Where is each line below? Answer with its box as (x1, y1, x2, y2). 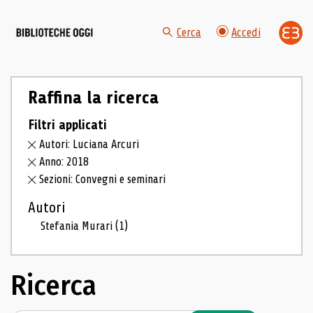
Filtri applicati (27, 117, 107, 133)
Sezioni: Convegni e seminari (39, 173, 166, 186)
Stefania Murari (41, 219, 116, 233)
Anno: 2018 (39, 155, 89, 169)
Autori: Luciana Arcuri (39, 138, 140, 152)
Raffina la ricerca (27, 87, 159, 108)
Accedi (231, 26, 261, 40)
